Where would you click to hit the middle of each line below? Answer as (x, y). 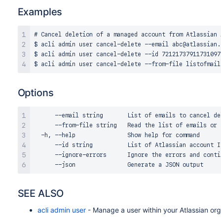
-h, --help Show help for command (117, 135)
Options (36, 93)
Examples (40, 12)
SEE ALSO (41, 193)
